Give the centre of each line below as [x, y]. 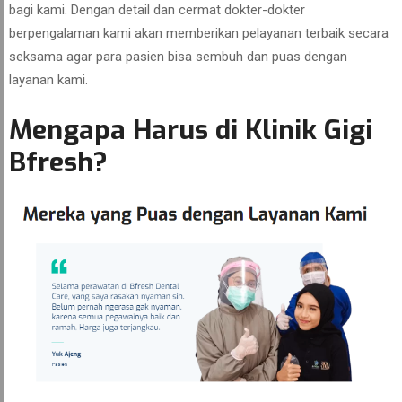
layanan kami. [48, 80]
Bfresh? [58, 162]
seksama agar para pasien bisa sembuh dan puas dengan [178, 57]
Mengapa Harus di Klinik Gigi [191, 130]
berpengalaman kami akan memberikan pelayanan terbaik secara [199, 33]
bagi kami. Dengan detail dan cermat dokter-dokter [157, 10]
